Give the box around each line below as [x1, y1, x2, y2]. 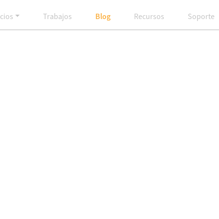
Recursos [134, 11, 165, 22]
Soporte [188, 11, 215, 22]
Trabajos [43, 11, 72, 22]
